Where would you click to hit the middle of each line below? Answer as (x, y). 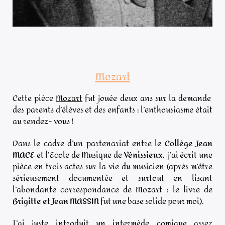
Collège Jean (188, 143)
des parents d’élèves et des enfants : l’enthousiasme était (113, 109)
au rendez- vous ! (43, 121)
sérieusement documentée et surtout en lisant (113, 178)
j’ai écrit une (189, 155)
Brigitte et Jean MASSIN (56, 201)
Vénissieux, (145, 155)
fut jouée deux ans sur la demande (147, 98)
